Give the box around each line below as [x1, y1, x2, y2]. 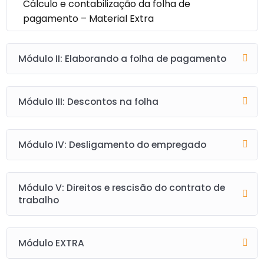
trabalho [18, 193, 59, 206]
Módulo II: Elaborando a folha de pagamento [18, 52, 226, 65]
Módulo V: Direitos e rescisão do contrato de [18, 181, 225, 194]
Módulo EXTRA [18, 236, 84, 249]
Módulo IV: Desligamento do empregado [18, 138, 206, 151]
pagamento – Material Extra [23, 11, 154, 25]
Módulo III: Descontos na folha [18, 95, 159, 108]
